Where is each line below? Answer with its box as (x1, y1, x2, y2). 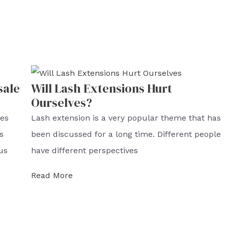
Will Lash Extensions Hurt (31, 80, 172, 97)
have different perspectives (31, 146, 138, 156)
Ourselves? (31, 94, 92, 111)
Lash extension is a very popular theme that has (31, 113, 221, 123)
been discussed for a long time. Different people (31, 129, 221, 139)
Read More (31, 170, 73, 181)
